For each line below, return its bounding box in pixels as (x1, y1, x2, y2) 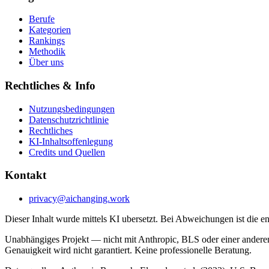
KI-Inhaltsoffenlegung (29, 136, 113, 147)
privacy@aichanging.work (29, 193, 130, 204)
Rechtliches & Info (5, 79, 95, 92)
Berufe (29, 14, 55, 25)
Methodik (29, 46, 65, 57)
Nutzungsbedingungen (29, 103, 115, 114)
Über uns (29, 57, 64, 68)
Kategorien (29, 25, 71, 35)
